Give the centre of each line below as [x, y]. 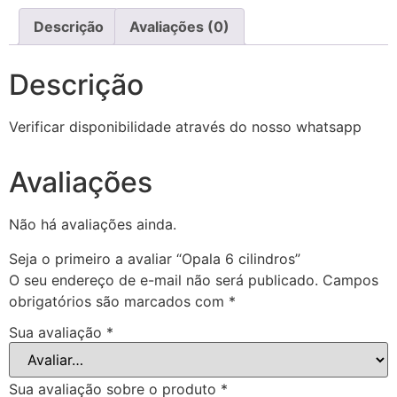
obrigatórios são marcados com [119, 301]
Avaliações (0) [179, 27]
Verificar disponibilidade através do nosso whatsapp [185, 127]
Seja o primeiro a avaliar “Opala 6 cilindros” [155, 258]
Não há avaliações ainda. [93, 225]
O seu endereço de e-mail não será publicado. [163, 280]
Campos [350, 280]
